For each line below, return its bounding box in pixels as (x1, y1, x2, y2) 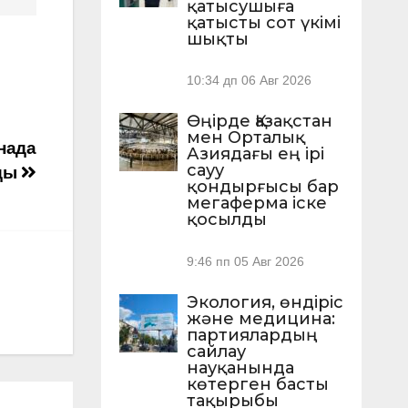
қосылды (186, 209, 267, 230)
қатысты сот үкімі (186, 12, 341, 33)
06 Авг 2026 (240, 74, 311, 88)
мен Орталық (186, 127, 305, 148)
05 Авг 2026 (233, 254, 304, 269)
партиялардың (186, 324, 318, 345)
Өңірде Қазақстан (186, 111, 332, 132)
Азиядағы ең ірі (186, 144, 324, 165)
